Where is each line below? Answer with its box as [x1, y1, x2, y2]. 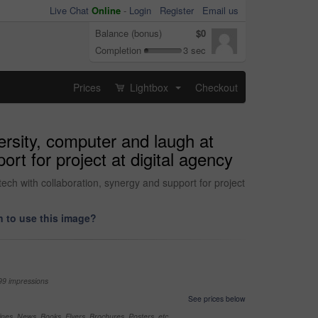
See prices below [188, 293, 246, 304]
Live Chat [50, 4, 92, 17]
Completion [95, 43, 141, 57]
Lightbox [127, 79, 171, 94]
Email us [202, 4, 238, 17]
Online [92, 4, 121, 17]
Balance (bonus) [95, 26, 162, 40]
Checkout [195, 79, 238, 94]
